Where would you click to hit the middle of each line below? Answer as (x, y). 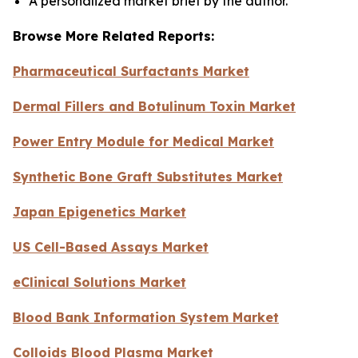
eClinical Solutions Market (99, 282)
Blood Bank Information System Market (146, 317)
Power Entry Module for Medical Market (143, 141)
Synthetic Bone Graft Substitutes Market (148, 176)
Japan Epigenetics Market (99, 211)
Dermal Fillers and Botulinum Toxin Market (154, 106)
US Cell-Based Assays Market (111, 247)
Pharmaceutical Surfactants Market (131, 71)
